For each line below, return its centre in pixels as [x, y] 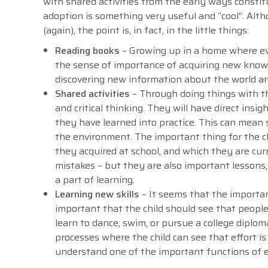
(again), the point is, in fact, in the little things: [146, 31]
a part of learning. [95, 180]
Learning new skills [97, 194]
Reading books [87, 51]
